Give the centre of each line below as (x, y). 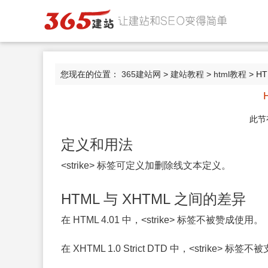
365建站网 (141, 74)
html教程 (230, 74)
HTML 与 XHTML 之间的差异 (153, 199)
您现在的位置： (91, 74)
